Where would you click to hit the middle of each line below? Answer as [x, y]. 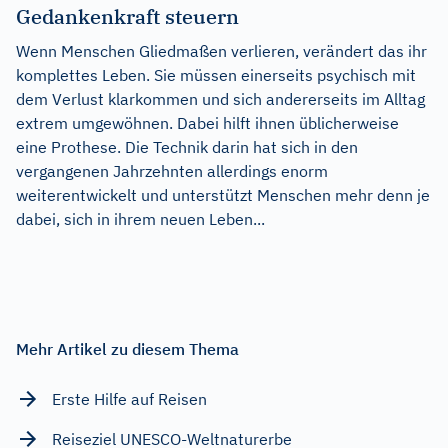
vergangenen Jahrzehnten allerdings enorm [172, 170]
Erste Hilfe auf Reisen [129, 398]
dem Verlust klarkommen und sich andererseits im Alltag [220, 98]
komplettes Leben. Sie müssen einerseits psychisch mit [216, 74]
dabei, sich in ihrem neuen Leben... [140, 218]
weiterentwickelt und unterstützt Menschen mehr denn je [223, 194]
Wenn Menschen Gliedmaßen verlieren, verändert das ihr [221, 50]
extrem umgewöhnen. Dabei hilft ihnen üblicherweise [207, 122]
